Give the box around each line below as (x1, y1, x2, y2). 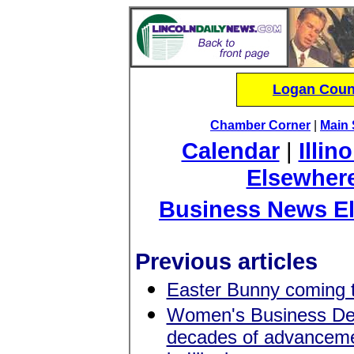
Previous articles (134, 248, 318, 274)
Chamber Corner (210, 119, 311, 132)
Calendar (181, 137, 280, 164)
